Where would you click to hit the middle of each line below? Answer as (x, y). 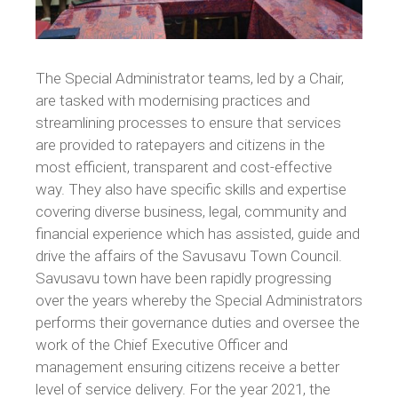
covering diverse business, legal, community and (191, 212)
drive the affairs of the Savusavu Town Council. (189, 256)
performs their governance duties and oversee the (198, 323)
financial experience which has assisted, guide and (198, 234)
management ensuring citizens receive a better (187, 367)
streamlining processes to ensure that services (188, 123)
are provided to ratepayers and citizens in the (180, 145)
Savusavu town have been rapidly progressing (183, 279)
